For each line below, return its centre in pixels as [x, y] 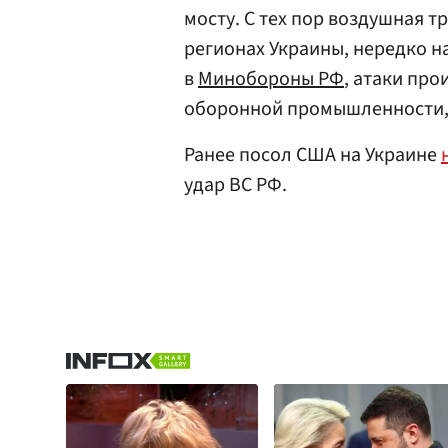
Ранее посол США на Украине [312, 155]
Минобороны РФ [271, 79]
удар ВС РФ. [235, 185]
